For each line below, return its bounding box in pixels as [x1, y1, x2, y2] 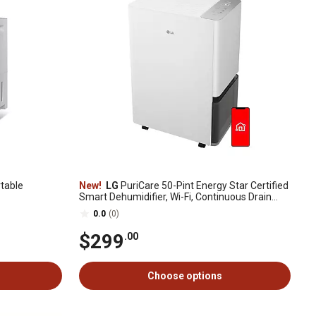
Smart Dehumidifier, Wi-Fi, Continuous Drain [79, 191, 272, 202]
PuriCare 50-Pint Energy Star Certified [119, 180, 288, 191]
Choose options [147, 270, 222, 281]
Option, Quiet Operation [79, 202, 183, 214]
